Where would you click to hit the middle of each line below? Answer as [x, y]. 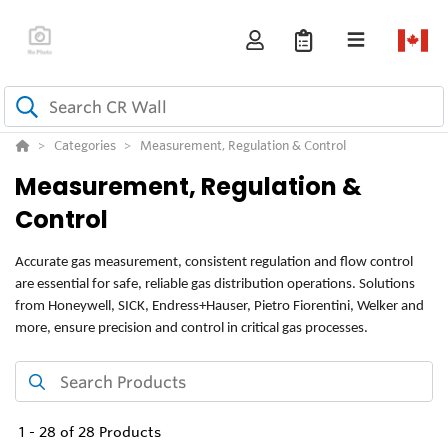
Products [128, 432]
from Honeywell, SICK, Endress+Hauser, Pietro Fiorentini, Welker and [219, 307]
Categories [85, 145]
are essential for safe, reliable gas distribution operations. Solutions [215, 285]
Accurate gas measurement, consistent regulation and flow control [214, 263]
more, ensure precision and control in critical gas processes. [191, 329]
